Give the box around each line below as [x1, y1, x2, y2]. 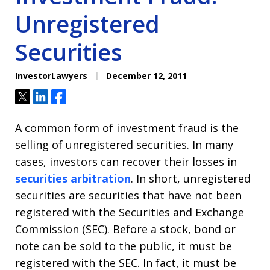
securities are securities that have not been [15, 188, 242, 202]
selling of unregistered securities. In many [15, 137, 233, 152]
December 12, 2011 [104, 70, 187, 81]
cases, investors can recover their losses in [15, 154, 237, 169]
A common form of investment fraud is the [15, 121, 239, 135]
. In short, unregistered [131, 171, 251, 186]
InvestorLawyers [15, 70, 87, 81]
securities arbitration [15, 171, 131, 186]
